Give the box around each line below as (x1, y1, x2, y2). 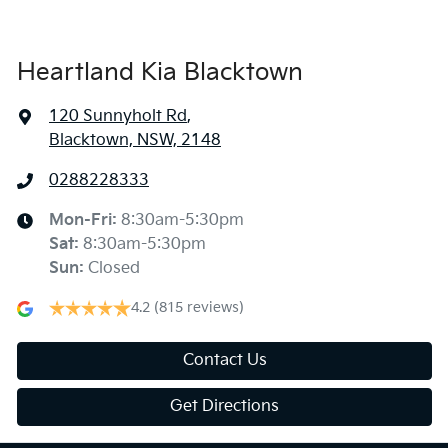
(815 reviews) (154, 299, 244, 317)
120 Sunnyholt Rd (49, 107, 187, 127)
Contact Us (182, 351, 267, 371)
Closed (88, 259, 140, 279)
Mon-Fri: (49, 211, 121, 231)
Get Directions (170, 397, 279, 417)
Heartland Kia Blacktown (17, 58, 303, 88)
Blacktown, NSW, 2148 (49, 131, 221, 151)
